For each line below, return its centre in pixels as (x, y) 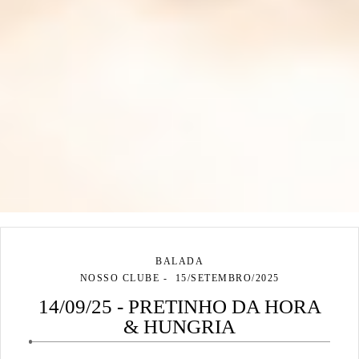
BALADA (179, 262)
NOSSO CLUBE (119, 278)
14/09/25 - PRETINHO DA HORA (179, 307)
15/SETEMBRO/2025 (227, 278)
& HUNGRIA (179, 327)
